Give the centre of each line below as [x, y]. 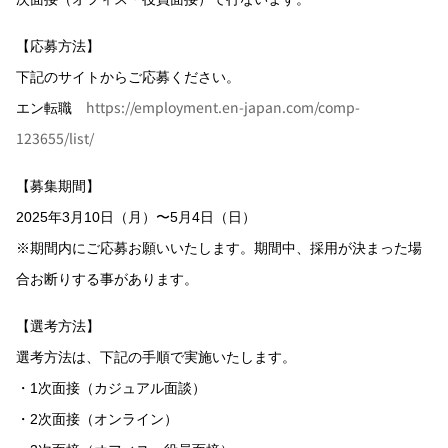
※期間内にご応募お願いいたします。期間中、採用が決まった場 [219, 248]
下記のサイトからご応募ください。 [128, 77]
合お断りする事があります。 [107, 279]
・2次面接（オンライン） [97, 419]
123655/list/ [55, 138]
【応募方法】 [58, 46]
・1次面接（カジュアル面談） [111, 388]
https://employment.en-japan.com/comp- [223, 107]
